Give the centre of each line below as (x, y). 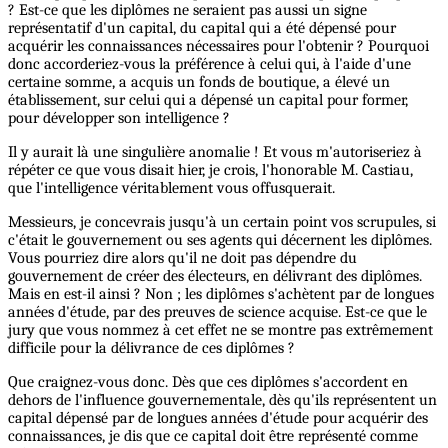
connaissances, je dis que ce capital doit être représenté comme (213, 436)
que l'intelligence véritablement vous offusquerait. (171, 188)
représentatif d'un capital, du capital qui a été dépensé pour (202, 28)
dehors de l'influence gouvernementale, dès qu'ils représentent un (222, 400)
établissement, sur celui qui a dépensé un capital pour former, (208, 100)
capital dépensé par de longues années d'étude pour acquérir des (218, 418)
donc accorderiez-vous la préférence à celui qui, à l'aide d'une (209, 64)
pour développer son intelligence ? (119, 118)
